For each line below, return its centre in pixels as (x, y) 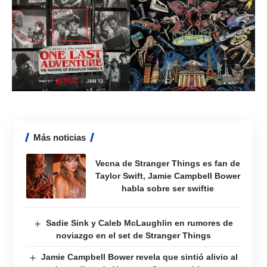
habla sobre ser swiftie (168, 188)
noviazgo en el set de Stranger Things (133, 235)
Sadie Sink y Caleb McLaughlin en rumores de (140, 223)
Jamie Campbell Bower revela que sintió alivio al (140, 257)
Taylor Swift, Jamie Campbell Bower (168, 176)
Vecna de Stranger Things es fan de (168, 163)
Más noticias (60, 137)
